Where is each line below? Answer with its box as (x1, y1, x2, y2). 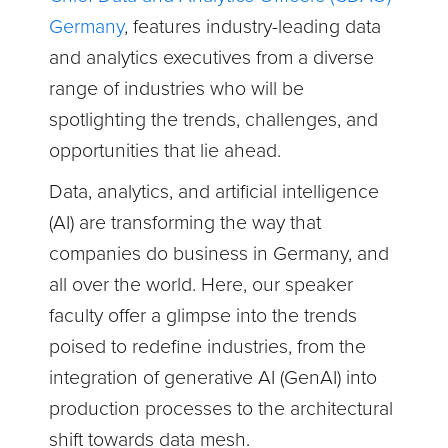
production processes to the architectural (49, 397, 394, 422)
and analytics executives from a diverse (49, 46, 375, 71)
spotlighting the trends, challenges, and (49, 108, 379, 133)
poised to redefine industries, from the (49, 335, 367, 360)
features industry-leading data (128, 15, 382, 40)
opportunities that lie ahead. (49, 139, 282, 164)
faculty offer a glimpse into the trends (49, 304, 358, 329)
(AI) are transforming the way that (49, 211, 322, 236)
